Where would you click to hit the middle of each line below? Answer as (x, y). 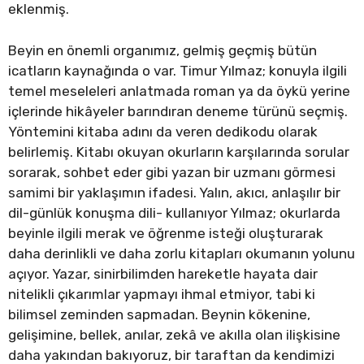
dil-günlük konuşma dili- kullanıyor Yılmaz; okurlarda (174, 212)
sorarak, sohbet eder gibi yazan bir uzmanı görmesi (172, 172)
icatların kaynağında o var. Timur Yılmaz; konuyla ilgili (178, 70)
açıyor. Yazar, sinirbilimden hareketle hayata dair (163, 273)
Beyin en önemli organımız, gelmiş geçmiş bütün (162, 50)
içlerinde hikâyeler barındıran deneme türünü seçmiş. (178, 111)
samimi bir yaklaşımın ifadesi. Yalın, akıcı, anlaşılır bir (174, 192)
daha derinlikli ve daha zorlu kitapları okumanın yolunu (182, 253)
